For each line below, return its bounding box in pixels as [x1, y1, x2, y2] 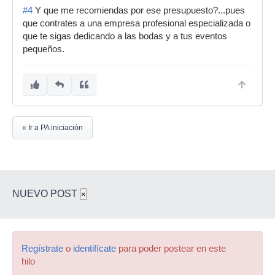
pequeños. [23, 44, 64, 54]
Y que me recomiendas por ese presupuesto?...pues [33, 6, 245, 15]
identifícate [73, 244, 116, 254]
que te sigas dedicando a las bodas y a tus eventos [23, 31, 227, 41]
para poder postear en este [116, 244, 226, 254]
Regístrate [21, 244, 63, 254]
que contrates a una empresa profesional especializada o [23, 18, 250, 28]
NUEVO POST [12, 188, 80, 199]
